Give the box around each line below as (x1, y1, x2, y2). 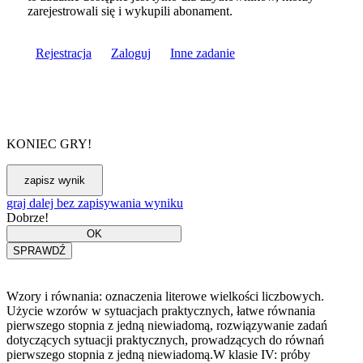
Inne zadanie (169, 45, 235, 60)
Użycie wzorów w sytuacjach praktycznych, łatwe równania (6, 304, 315, 318)
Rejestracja (35, 45, 92, 60)
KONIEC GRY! (6, 136, 92, 151)
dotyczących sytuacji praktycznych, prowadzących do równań (6, 333, 324, 348)
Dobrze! (6, 210, 49, 224)
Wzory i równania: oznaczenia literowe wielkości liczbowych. (6, 289, 324, 304)
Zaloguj (110, 45, 151, 60)
